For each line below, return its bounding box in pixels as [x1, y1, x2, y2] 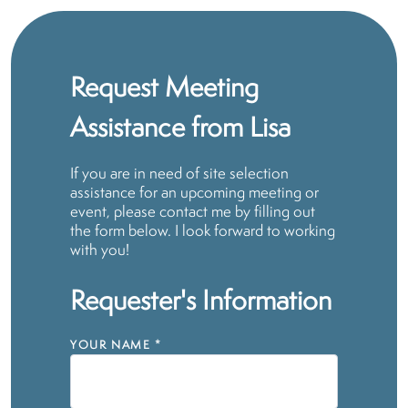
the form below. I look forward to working [70, 224, 335, 240]
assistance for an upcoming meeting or [70, 186, 319, 201]
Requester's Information [70, 289, 331, 317]
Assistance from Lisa [70, 116, 291, 144]
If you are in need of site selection [70, 167, 289, 182]
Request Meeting [70, 76, 259, 104]
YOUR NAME [70, 340, 151, 352]
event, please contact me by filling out [70, 205, 315, 220]
